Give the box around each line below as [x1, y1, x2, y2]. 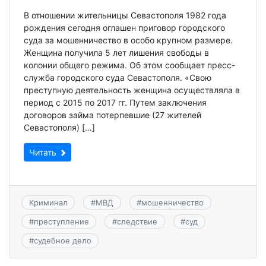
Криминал [28, 197, 68, 207]
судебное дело [33, 236, 91, 246]
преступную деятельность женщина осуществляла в [24, 84, 240, 95]
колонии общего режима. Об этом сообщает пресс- [24, 59, 235, 70]
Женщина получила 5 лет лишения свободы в [24, 47, 209, 58]
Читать [29, 147, 59, 157]
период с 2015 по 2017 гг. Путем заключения [24, 97, 207, 107]
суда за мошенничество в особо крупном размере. [24, 34, 233, 45]
